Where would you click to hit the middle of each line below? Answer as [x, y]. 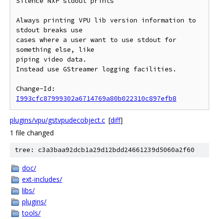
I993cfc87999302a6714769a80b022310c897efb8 [96, 99]
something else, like [55, 50]
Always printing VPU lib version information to [106, 20]
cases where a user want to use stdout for [96, 40]
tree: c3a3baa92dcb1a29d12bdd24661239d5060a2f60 [105, 150]
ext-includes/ [42, 179]
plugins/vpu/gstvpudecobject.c [57, 120]
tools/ [31, 213]
